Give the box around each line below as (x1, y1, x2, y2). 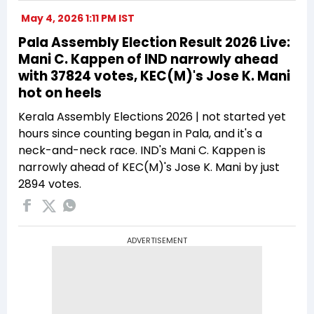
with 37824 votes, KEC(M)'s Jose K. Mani (18, 66, 290, 86)
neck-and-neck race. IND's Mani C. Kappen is (18, 142, 266, 158)
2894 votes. (18, 175, 81, 192)
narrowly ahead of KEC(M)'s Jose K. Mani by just (18, 158, 280, 175)
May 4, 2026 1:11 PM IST (21, 11, 135, 25)
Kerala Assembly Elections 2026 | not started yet (18, 108, 286, 125)
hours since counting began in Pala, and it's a (18, 125, 262, 142)
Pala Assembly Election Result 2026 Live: (18, 32, 290, 52)
